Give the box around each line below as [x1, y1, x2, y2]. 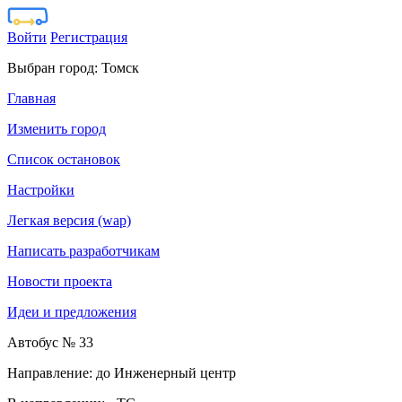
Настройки [7, 182, 74, 197]
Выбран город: [7, 60, 101, 75]
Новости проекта [7, 274, 112, 289]
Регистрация [50, 30, 127, 45]
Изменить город [7, 121, 106, 136]
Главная [7, 91, 56, 106]
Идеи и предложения [7, 304, 136, 319]
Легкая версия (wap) [7, 213, 131, 228]
